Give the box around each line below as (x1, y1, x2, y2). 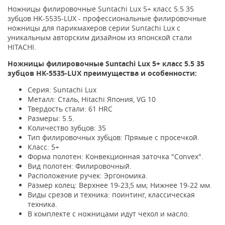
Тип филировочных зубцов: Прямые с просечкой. (28, 133, 199, 142)
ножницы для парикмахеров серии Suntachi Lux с (8, 23, 180, 33)
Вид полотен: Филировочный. (28, 161, 132, 171)
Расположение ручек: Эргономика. (28, 171, 148, 180)
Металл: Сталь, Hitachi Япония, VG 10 (28, 94, 158, 104)
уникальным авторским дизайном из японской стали (8, 33, 192, 42)
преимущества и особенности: (81, 68, 197, 78)
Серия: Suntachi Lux (28, 85, 96, 94)
